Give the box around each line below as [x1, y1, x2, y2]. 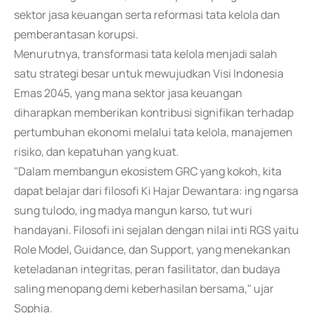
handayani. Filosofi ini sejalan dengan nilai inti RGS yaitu [14, 222, 299, 238]
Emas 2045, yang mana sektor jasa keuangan [14, 85, 242, 101]
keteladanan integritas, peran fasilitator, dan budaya [14, 261, 280, 277]
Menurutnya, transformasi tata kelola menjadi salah [14, 46, 277, 61]
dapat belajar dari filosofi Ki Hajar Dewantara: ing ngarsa [14, 183, 298, 198]
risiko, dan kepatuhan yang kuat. [14, 144, 179, 159]
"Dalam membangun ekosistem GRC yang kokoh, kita [14, 163, 282, 179]
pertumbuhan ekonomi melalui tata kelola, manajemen [14, 124, 293, 140]
